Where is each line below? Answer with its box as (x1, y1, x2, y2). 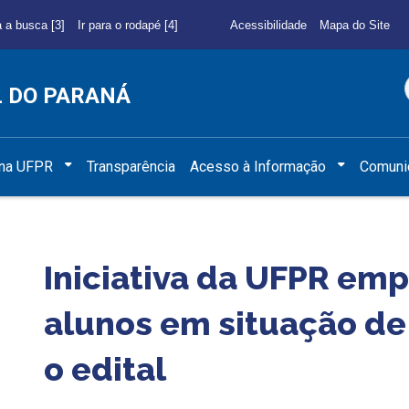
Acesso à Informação (190, 157, 327, 175)
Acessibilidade (229, 17, 307, 32)
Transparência (87, 157, 176, 175)
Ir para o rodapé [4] (77, 17, 178, 32)
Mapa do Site (319, 17, 390, 32)
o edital (44, 349, 173, 388)
